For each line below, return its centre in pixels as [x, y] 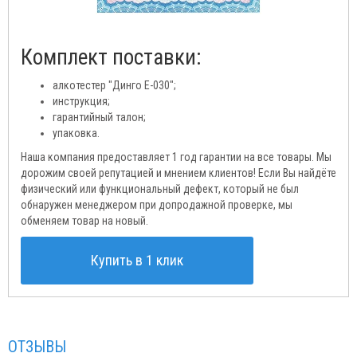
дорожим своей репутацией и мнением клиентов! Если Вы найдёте [178, 173]
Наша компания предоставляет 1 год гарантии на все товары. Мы [176, 157]
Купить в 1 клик [137, 260]
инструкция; [81, 101]
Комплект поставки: [111, 57]
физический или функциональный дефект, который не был [160, 189]
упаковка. [76, 133]
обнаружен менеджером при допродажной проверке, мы [157, 205]
